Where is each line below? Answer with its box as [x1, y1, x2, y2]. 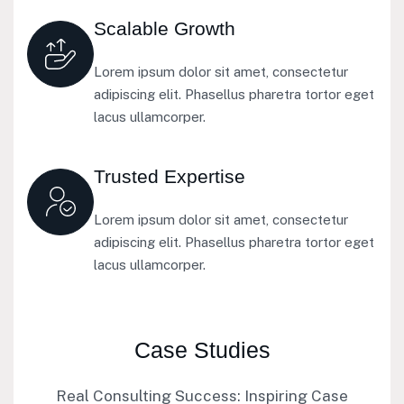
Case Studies [133, 336, 271, 363]
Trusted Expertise [94, 165, 245, 187]
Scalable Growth [94, 17, 235, 39]
